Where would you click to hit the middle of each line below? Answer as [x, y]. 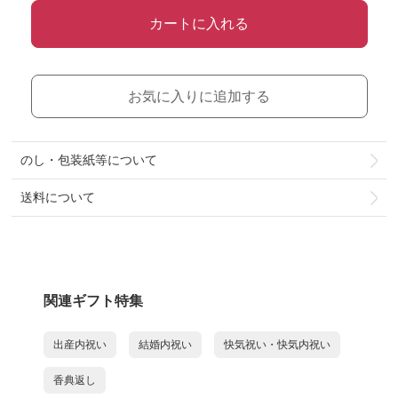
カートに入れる [199, 24]
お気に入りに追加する [199, 96]
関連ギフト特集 [93, 300]
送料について [58, 197]
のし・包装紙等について [89, 160]
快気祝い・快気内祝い [277, 344]
